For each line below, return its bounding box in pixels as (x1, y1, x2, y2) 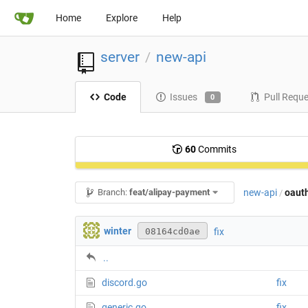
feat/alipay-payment (129, 187, 210, 198)
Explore (106, 12, 137, 23)
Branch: (96, 187, 130, 198)
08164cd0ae (145, 226, 200, 237)
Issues (169, 91, 197, 103)
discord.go (101, 277, 147, 289)
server (100, 48, 140, 65)
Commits (196, 144, 236, 155)
